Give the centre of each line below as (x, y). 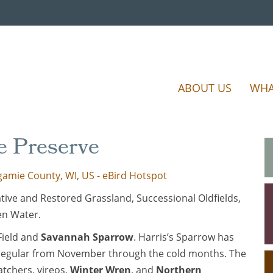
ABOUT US (205, 88)
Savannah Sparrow (87, 237)
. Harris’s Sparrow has (184, 237)
